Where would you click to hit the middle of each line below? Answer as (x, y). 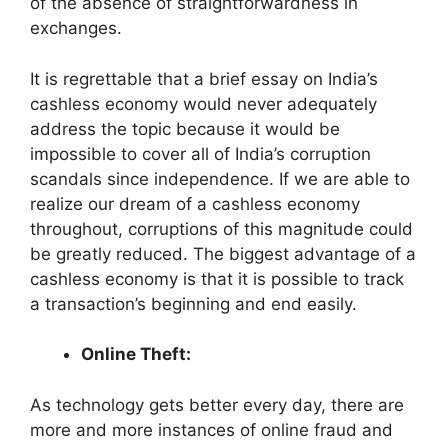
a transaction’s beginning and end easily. (193, 303)
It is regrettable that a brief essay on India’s (204, 78)
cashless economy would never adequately (203, 103)
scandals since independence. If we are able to (220, 178)
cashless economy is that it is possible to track (217, 278)
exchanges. (76, 28)
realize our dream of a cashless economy (195, 203)
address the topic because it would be (185, 128)
